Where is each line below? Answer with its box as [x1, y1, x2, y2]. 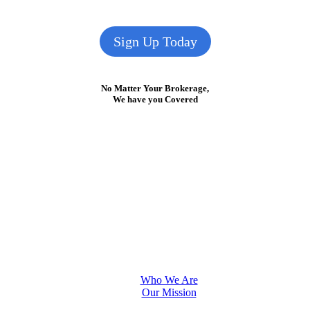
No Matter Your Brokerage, [101, 83, 209, 94]
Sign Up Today [113, 34, 197, 50]
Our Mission [141, 286, 197, 298]
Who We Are [140, 273, 198, 286]
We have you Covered [112, 94, 198, 105]
